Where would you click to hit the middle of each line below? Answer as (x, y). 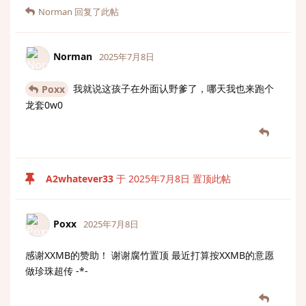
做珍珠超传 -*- (57, 271)
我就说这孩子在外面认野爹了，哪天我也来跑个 (172, 88)
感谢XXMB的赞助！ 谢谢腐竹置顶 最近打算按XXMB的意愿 (150, 255)
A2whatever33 (80, 179)
